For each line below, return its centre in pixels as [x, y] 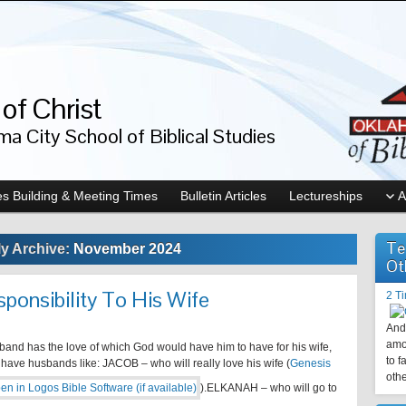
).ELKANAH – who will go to [269, 388]
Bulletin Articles [223, 196]
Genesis [310, 363]
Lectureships [326, 196]
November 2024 [127, 249]
